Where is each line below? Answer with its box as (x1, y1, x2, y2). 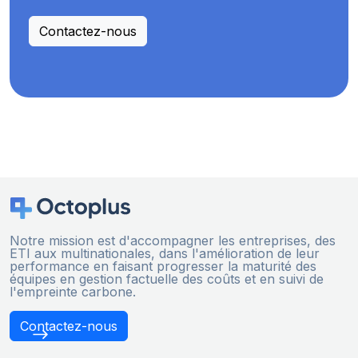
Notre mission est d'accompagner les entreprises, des (10, 233, 336, 249)
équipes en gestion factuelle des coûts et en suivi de (10, 271, 324, 288)
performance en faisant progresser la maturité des (10, 258, 316, 275)
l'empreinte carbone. (10, 284, 136, 300)
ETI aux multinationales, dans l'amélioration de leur (10, 245, 320, 262)
